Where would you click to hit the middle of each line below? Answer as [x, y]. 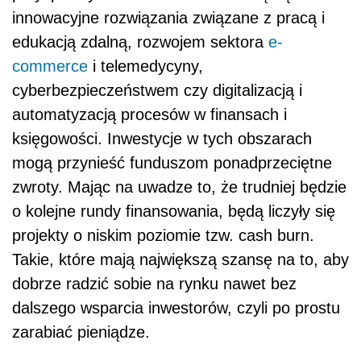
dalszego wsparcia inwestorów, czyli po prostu [176, 307]
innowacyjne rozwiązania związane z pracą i [168, 17]
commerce [50, 66]
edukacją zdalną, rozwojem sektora [140, 41]
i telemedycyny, [145, 66]
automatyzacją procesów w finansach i [149, 114]
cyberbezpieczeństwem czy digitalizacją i [157, 90]
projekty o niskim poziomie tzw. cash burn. [163, 235]
